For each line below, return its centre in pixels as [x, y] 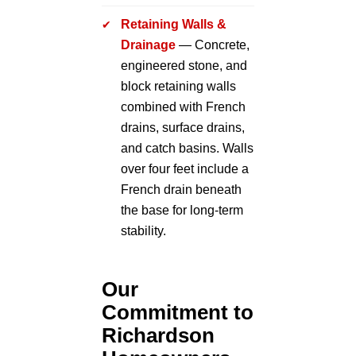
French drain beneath [181, 189]
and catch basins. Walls [187, 148]
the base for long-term [182, 210]
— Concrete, [213, 44]
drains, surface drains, [183, 127]
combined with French [183, 106]
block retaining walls [178, 86]
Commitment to [178, 312]
